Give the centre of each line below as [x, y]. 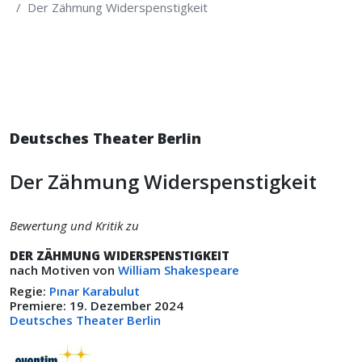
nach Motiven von [64, 270]
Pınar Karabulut [95, 291]
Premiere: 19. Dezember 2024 [98, 305]
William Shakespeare [179, 270]
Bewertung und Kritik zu [74, 225]
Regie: [29, 291]
